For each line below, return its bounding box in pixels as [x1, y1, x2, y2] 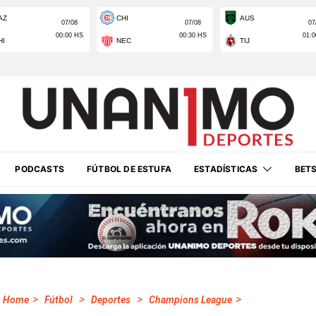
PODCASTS [15, 164, 64, 174]
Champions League [149, 294, 232, 305]
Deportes [91, 294, 130, 305]
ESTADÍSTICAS [194, 164, 258, 174]
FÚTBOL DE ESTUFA [86, 164, 172, 174]
